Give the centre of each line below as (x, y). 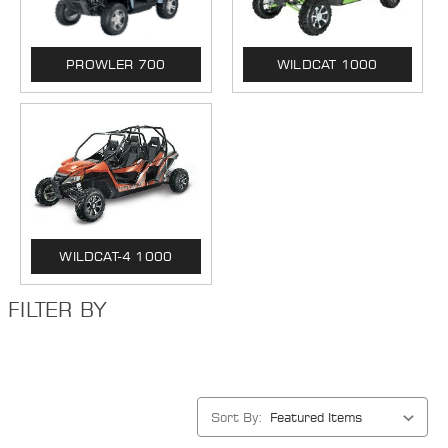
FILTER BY (57, 309)
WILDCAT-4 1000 (116, 256)
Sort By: (236, 416)
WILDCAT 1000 (327, 64)
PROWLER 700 (116, 64)
